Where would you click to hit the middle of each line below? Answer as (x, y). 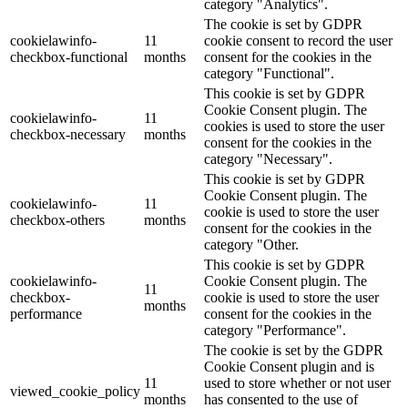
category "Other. (251, 244)
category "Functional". (269, 73)
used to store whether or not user (297, 382)
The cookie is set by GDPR (283, 24)
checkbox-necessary (68, 134)
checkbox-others (57, 219)
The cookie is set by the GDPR (294, 350)
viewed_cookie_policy (75, 391)
